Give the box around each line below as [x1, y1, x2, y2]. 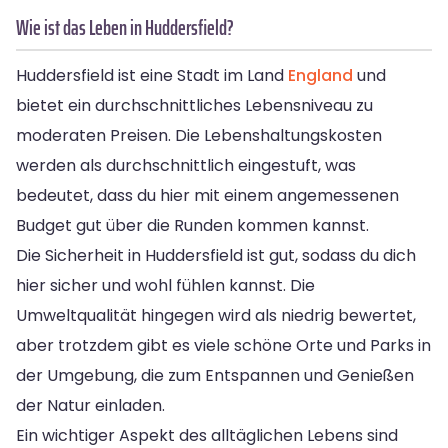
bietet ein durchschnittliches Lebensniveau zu [16, 93, 373, 117]
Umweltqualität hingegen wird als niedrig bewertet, [16, 303, 416, 327]
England [288, 63, 353, 87]
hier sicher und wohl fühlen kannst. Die [16, 273, 315, 297]
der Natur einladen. [16, 393, 165, 417]
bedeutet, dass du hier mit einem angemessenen [16, 183, 399, 207]
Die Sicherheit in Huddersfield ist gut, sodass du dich [16, 243, 416, 267]
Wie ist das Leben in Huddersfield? [16, 10, 234, 44]
